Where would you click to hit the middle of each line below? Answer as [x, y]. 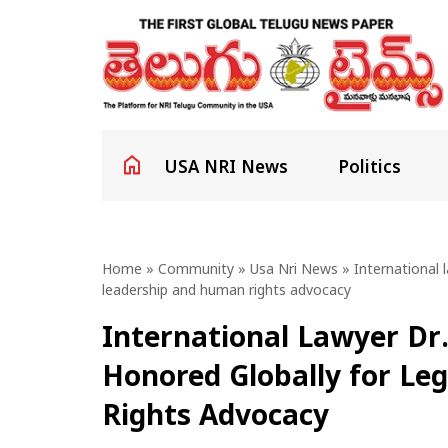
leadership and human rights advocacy [226, 292]
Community [196, 271]
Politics [369, 169]
